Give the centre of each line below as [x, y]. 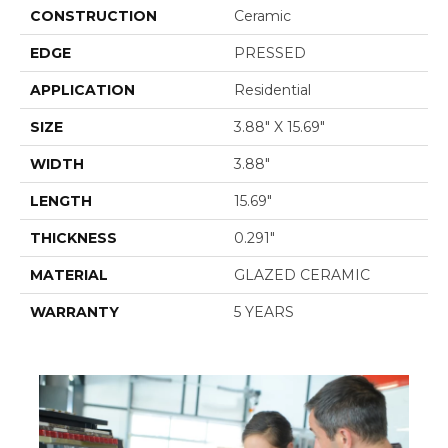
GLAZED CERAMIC [302, 275]
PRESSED [270, 53]
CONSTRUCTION [93, 16]
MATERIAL [69, 275]
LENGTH [61, 201]
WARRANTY [74, 312]
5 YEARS [264, 312]
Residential [272, 90]
